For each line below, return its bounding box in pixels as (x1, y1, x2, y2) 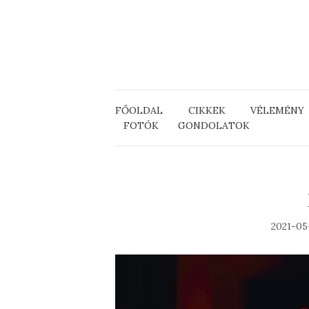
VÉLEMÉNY (250, 104, 305, 117)
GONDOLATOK (178, 119, 250, 132)
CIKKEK (188, 104, 226, 117)
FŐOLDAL (115, 104, 163, 117)
